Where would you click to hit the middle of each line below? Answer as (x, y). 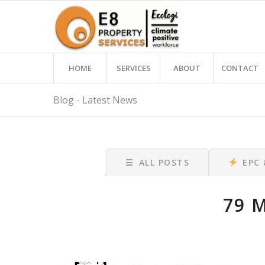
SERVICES (133, 68)
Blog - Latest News (96, 100)
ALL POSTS (164, 162)
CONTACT (240, 68)
